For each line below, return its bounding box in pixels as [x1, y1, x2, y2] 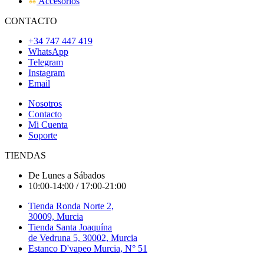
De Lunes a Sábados [28, 170, 105, 181]
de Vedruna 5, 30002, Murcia [28, 233, 137, 243]
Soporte [28, 130, 57, 141]
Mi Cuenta [28, 120, 68, 130]
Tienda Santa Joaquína [28, 222, 112, 233]
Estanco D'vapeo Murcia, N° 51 [28, 243, 147, 254]
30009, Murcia [28, 212, 83, 222]
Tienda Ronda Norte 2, [28, 201, 114, 212]
